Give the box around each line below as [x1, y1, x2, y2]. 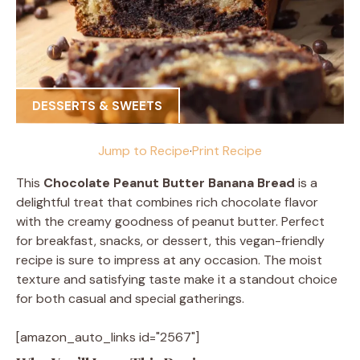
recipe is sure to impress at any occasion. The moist [16, 251, 322, 268]
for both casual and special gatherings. [16, 289, 244, 307]
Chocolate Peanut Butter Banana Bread [43, 174, 295, 191]
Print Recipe [192, 141, 262, 159]
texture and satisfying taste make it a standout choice [16, 270, 337, 288]
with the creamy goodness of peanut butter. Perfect [16, 212, 325, 230]
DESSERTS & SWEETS [32, 98, 162, 114]
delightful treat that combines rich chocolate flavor [16, 193, 318, 211]
